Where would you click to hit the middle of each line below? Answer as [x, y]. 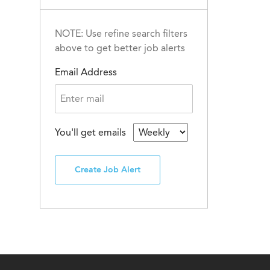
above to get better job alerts [120, 48]
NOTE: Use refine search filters [121, 33]
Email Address [86, 72]
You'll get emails [92, 132]
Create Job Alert [108, 169]
